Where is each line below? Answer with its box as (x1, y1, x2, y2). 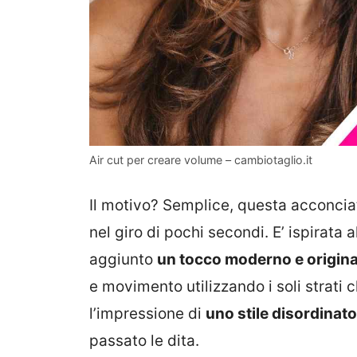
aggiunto (89, 250, 157, 269)
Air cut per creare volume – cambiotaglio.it (89, 152, 312, 167)
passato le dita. (89, 331, 199, 351)
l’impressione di (89, 304, 206, 324)
